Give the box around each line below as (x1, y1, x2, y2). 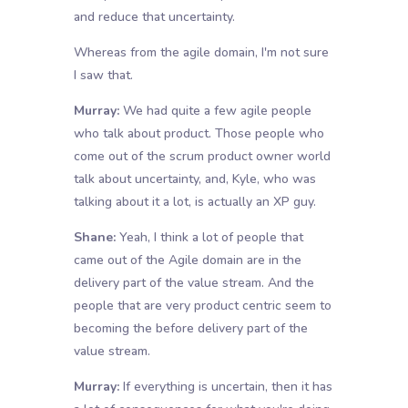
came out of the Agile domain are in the (73, 251, 301, 270)
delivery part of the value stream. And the (73, 274, 314, 292)
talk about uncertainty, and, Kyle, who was (73, 170, 316, 189)
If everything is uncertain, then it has (118, 378, 332, 396)
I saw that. (73, 66, 133, 85)
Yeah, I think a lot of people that (115, 229, 303, 247)
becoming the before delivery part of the (73, 320, 308, 338)
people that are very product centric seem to (73, 297, 331, 315)
